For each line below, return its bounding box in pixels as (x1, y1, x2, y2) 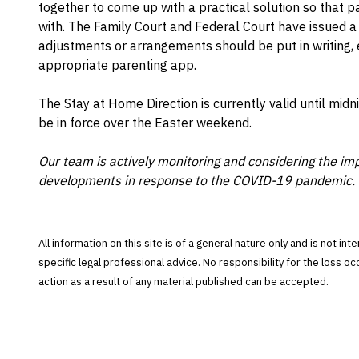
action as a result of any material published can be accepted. (38, 275, 329, 288)
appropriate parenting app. (38, 57, 196, 73)
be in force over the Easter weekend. (38, 115, 252, 131)
